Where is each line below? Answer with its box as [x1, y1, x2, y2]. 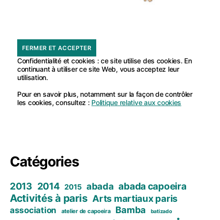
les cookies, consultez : [17, 98, 92, 107]
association [10, 205, 57, 216]
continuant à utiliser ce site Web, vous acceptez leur [17, 65, 179, 74]
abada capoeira [118, 180, 187, 192]
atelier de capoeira [61, 208, 111, 215]
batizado [150, 208, 172, 215]
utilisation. [17, 73, 48, 82]
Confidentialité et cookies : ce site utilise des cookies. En [17, 56, 192, 65]
